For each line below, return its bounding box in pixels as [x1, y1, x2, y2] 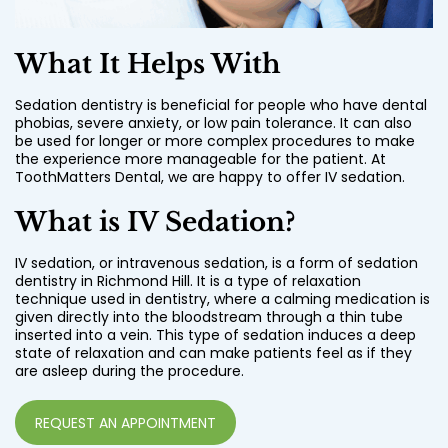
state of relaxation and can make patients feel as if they [15, 343, 412, 364]
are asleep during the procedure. [15, 361, 244, 382]
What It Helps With [15, 48, 281, 81]
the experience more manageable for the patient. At [15, 149, 386, 170]
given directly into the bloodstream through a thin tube [15, 307, 403, 328]
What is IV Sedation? [15, 206, 295, 239]
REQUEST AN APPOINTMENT [35, 412, 216, 433]
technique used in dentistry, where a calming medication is [15, 289, 430, 310]
